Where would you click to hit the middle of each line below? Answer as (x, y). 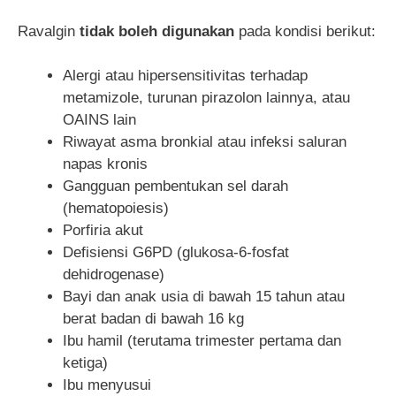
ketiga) (85, 363)
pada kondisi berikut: (305, 31)
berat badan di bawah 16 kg (153, 319)
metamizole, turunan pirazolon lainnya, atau (206, 98)
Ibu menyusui (107, 385)
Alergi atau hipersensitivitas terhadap (185, 76)
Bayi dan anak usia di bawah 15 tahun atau (204, 297)
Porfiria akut (103, 231)
